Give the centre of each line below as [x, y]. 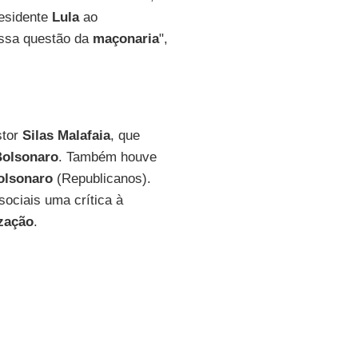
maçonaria [125, 39]
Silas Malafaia [64, 135]
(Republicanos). [101, 179]
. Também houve [107, 157]
